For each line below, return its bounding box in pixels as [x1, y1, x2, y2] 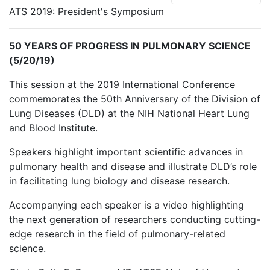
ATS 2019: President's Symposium [9, 5, 164, 17]
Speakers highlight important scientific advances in [9, 145, 243, 158]
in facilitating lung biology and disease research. [9, 174, 230, 187]
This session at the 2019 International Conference [9, 78, 235, 90]
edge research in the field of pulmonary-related [9, 227, 225, 240]
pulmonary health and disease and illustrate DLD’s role [9, 160, 257, 172]
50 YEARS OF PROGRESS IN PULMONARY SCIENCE [9, 39, 251, 52]
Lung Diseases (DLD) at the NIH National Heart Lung [9, 107, 250, 119]
